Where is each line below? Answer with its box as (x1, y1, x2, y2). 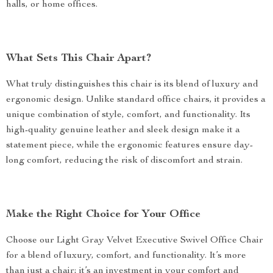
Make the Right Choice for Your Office (6, 209, 200, 220)
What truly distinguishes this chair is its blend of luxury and (6, 80, 258, 90)
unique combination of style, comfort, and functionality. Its (6, 110, 250, 120)
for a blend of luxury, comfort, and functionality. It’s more (6, 251, 246, 261)
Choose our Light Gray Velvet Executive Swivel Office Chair (6, 236, 263, 246)
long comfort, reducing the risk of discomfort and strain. (6, 156, 243, 166)
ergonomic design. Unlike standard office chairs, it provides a (6, 95, 266, 105)
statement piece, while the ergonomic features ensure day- (6, 141, 253, 151)
